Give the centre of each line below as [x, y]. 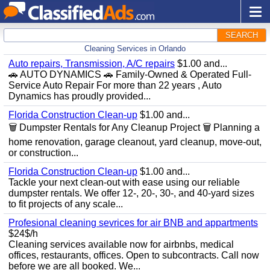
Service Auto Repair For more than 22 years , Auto [115, 85]
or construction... [43, 153]
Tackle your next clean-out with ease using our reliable [124, 182]
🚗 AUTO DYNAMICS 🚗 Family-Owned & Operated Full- [130, 74]
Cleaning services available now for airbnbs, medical [121, 244]
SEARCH [242, 35]
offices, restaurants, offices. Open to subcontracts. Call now [134, 255]
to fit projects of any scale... [66, 204]
